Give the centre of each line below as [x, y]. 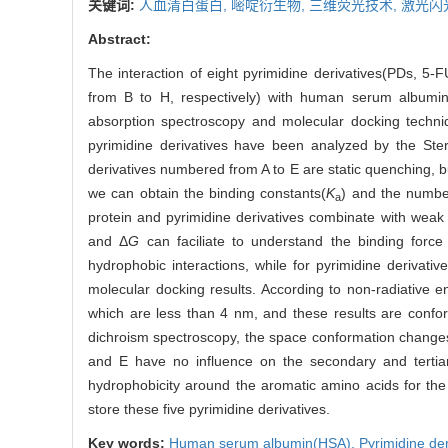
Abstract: [119, 39]
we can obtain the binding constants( [207, 193]
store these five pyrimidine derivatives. [209, 409]
